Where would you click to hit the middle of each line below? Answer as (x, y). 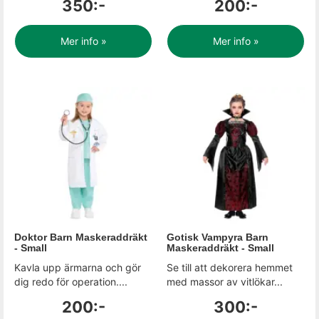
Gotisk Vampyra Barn (218, 237)
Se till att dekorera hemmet (230, 267)
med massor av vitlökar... (225, 282)
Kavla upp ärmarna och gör (78, 267)
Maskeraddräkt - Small (220, 248)
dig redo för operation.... (71, 282)
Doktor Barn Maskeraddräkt (81, 237)
